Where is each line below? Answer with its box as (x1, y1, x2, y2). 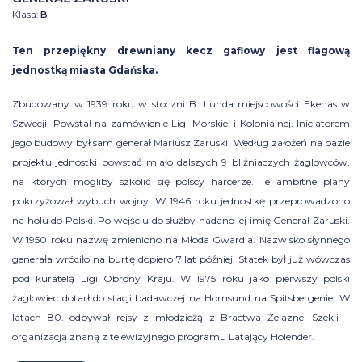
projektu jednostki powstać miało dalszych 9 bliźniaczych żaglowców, (12, 156, 350, 168)
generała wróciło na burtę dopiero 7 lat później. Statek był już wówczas (12, 253, 350, 265)
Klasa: (12, 8, 38, 20)
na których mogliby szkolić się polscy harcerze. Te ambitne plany (12, 175, 350, 187)
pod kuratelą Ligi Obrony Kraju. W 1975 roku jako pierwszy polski (12, 272, 350, 284)
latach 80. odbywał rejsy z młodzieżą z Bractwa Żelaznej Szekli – (12, 311, 350, 323)
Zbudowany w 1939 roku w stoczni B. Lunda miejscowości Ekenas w (12, 98, 350, 110)
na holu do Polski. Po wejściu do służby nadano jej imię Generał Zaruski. (12, 214, 350, 226)
